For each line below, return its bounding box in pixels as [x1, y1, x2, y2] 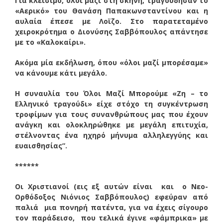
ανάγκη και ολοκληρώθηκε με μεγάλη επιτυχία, [15, 119, 208, 129]
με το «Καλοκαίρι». [15, 37, 86, 47]
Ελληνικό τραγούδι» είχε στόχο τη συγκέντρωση [15, 99, 208, 109]
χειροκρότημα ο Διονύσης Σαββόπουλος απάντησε [15, 26, 208, 36]
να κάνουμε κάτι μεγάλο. [15, 68, 107, 78]
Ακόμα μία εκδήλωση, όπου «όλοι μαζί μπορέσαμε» [15, 57, 208, 67]
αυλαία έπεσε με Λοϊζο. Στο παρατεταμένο [15, 16, 208, 26]
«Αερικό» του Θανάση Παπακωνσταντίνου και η [15, 5, 208, 15]
